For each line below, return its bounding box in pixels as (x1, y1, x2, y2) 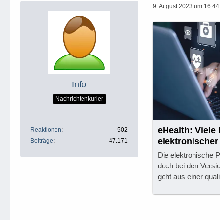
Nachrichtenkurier (55, 95, 103, 102)
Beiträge (30, 137, 53, 144)
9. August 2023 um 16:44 (153, 2, 219, 10)
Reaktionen (30, 126, 61, 133)
